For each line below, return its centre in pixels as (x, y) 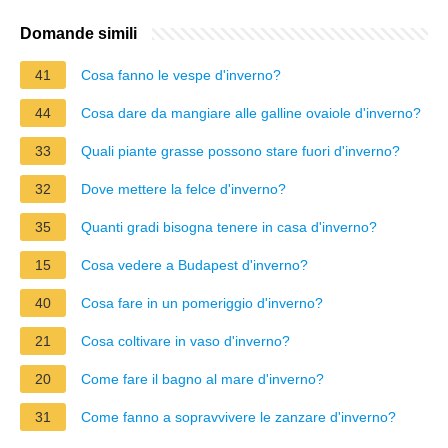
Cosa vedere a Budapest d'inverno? (194, 264)
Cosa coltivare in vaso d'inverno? (185, 340)
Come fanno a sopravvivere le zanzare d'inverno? (238, 416)
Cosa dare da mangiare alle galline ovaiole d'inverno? (251, 112)
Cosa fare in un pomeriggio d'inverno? (202, 302)
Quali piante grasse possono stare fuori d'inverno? (240, 150)
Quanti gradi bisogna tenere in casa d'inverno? (229, 226)
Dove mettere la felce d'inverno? (183, 188)
